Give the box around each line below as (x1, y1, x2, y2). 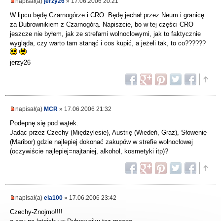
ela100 (44, 194, 63, 201)
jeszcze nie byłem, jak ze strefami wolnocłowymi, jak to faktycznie (10, 30, 201, 38)
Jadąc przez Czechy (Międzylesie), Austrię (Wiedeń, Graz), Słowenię (10, 129, 207, 137)
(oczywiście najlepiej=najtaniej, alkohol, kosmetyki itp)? (10, 147, 168, 155)
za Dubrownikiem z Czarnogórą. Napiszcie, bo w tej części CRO (10, 21, 193, 29)
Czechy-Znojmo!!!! (10, 208, 63, 216)
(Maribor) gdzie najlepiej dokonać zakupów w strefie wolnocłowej (10, 138, 193, 146)
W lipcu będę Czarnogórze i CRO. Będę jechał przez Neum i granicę (10, 11, 204, 19)
